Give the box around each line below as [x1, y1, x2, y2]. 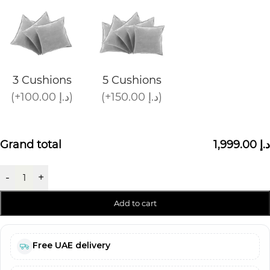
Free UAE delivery [33, 239, 110, 251]
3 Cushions [12, 73, 72, 87]
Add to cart [113, 198, 157, 208]
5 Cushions [102, 73, 162, 87]
